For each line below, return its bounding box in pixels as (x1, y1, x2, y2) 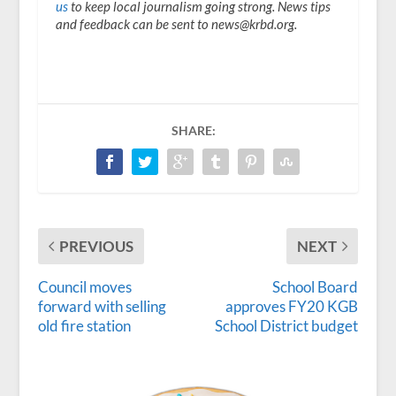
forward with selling (37, 296, 166, 316)
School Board (272, 277, 359, 296)
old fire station (37, 316, 131, 335)
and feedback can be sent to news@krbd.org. (55, 15, 297, 32)
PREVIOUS (58, 236, 133, 255)
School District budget (215, 316, 359, 335)
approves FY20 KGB (225, 296, 359, 316)
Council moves (37, 277, 132, 296)
